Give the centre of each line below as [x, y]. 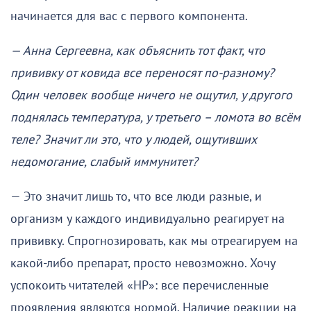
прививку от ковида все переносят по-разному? [142, 74]
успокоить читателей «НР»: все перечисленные [140, 286]
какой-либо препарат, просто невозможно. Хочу [143, 264]
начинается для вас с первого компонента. [129, 17]
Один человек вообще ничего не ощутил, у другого [151, 96]
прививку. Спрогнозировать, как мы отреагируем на [154, 242]
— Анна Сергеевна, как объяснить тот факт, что [138, 51]
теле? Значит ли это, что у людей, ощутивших [134, 140]
